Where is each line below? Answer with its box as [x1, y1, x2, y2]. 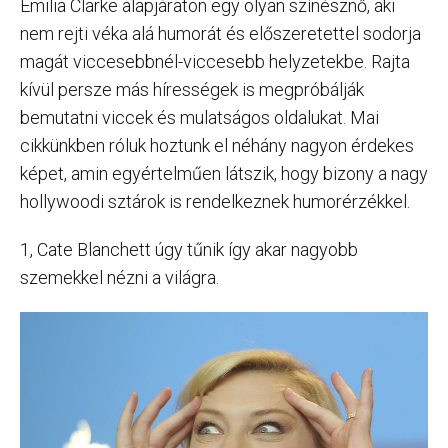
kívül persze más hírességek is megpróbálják [20, 79, 364, 100]
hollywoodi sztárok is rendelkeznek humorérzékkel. [20, 191, 410, 212]
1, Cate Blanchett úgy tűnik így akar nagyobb [20, 239, 358, 260]
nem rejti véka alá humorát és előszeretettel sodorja [20, 23, 421, 44]
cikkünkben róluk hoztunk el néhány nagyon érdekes [20, 135, 414, 156]
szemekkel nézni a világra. [20, 267, 219, 288]
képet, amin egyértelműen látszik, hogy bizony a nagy [20, 163, 428, 184]
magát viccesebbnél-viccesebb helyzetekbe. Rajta [20, 51, 410, 72]
